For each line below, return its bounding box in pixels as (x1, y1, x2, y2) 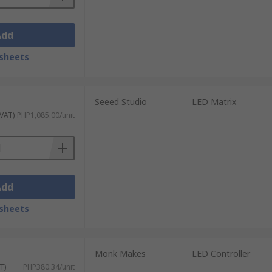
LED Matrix (191, 96, 236, 107)
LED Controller (191, 248, 250, 259)
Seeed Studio (94, 96, 147, 107)
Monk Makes (94, 248, 146, 259)
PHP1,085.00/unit (16, 110, 75, 120)
